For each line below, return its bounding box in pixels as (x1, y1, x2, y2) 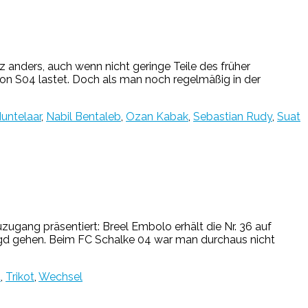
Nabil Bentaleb (46, 109, 121, 123)
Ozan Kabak (126, 109, 188, 123)
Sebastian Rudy (193, 109, 272, 123)
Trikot (5, 270, 34, 284)
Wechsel (38, 270, 82, 284)
